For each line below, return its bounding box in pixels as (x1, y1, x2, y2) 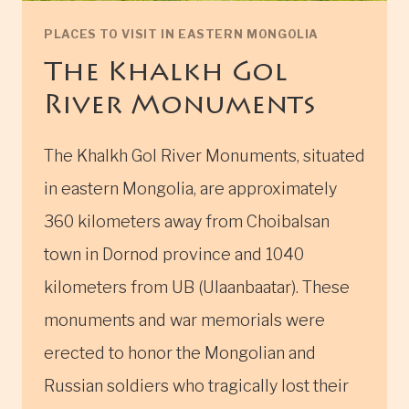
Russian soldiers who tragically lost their (44, 375, 349, 395)
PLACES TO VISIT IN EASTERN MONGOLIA (44, 27, 320, 42)
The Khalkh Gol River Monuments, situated (44, 145, 365, 165)
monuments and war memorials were (44, 309, 325, 330)
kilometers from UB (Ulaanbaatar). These (44, 277, 350, 297)
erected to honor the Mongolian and (44, 342, 316, 362)
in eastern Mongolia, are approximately (44, 178, 337, 198)
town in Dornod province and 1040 (44, 244, 304, 264)
